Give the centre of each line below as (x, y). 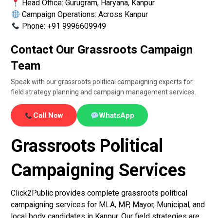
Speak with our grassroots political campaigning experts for (102, 82)
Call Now (48, 116)
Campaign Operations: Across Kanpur (84, 15)
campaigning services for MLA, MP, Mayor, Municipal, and (108, 205)
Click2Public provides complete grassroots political (99, 193)
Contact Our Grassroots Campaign (102, 50)
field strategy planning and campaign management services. (104, 92)
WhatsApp (116, 116)
